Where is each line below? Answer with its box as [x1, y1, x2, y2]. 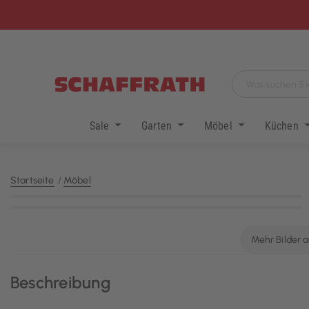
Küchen [264, 119, 301, 132]
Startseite [10, 175, 54, 187]
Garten [141, 119, 175, 132]
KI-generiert [252, 190, 289, 200]
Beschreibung [10, 272, 111, 292]
